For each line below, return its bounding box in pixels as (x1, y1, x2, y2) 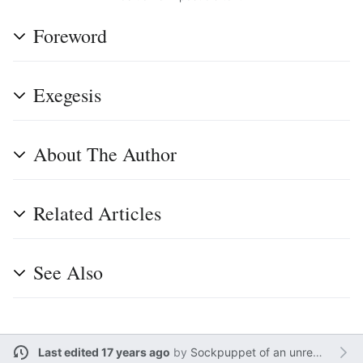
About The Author (33, 140, 177, 167)
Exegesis (33, 81, 101, 108)
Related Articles (33, 199, 161, 226)
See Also (33, 258, 103, 285)
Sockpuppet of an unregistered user (190, 345, 313, 360)
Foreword (33, 22, 107, 49)
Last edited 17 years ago (37, 345, 170, 360)
